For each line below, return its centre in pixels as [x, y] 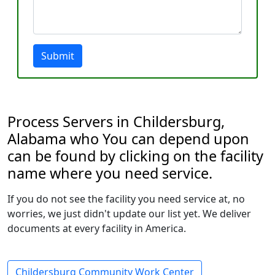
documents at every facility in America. [97, 228]
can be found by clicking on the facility [135, 156]
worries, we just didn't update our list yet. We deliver [129, 214]
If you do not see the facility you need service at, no [126, 199]
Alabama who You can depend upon [128, 139]
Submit [58, 56]
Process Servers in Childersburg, [116, 122]
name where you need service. [110, 173]
